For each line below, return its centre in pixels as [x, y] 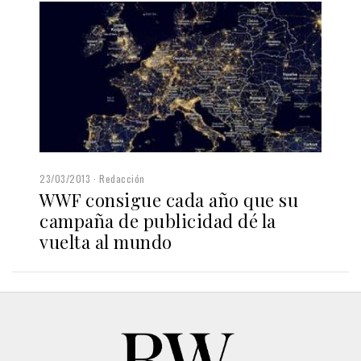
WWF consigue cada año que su [169, 200]
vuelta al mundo [106, 242]
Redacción [122, 179]
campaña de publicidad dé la [158, 221]
